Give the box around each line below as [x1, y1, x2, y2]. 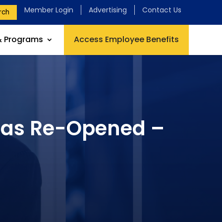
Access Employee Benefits [73, 34, 179, 45]
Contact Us [142, 5, 181, 15]
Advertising [88, 5, 127, 15]
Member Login [24, 5, 73, 15]
